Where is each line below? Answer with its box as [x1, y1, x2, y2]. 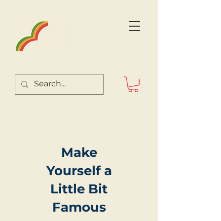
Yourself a [46, 162, 112, 179]
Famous [52, 199, 106, 215]
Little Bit [50, 181, 108, 197]
